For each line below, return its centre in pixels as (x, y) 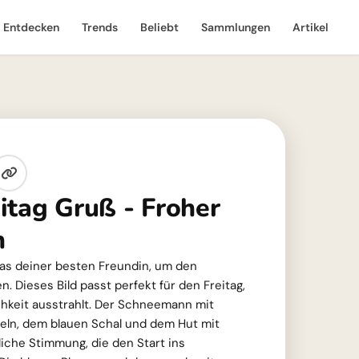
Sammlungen (236, 27)
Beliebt (159, 27)
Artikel (311, 27)
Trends (100, 27)
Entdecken (31, 27)
